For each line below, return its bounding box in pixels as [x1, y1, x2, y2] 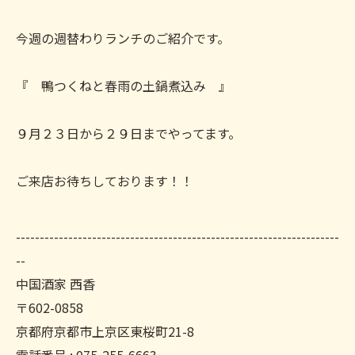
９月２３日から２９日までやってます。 [16, 124, 241, 143]
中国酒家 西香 [16, 274, 95, 293]
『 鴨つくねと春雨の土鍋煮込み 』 [16, 76, 231, 95]
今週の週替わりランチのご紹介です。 [16, 29, 230, 48]
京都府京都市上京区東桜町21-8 [16, 322, 194, 341]
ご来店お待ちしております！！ [16, 171, 193, 190]
